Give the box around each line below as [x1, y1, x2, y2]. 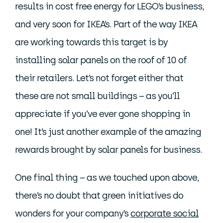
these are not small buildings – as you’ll [15, 91, 180, 102]
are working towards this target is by [15, 37, 168, 48]
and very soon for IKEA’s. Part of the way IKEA [15, 19, 197, 30]
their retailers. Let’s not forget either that [15, 73, 183, 84]
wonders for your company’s [15, 208, 130, 220]
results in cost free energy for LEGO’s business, [15, 1, 204, 12]
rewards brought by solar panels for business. [15, 144, 202, 156]
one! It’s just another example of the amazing [15, 126, 201, 138]
